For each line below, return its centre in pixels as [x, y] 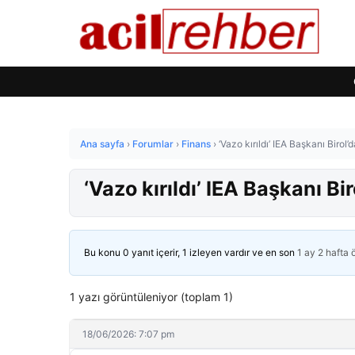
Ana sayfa [102, 144]
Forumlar [153, 144]
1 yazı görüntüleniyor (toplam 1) [151, 297]
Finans [196, 144]
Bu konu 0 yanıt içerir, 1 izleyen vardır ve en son [191, 252]
